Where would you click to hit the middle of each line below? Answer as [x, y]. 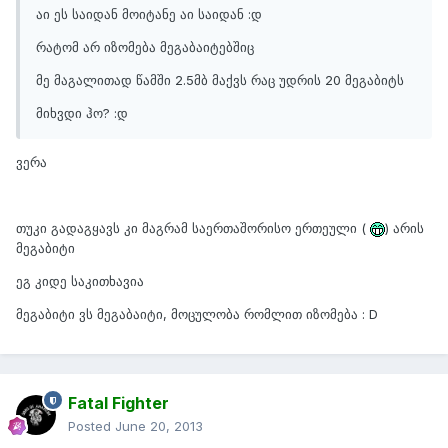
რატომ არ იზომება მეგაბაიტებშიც [145, 47]
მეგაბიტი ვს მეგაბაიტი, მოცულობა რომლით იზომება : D [197, 314]
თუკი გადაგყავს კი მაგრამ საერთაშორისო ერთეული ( [193, 228]
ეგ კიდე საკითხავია [80, 281]
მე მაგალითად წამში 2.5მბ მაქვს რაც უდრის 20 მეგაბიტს [220, 80]
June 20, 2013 [159, 426]
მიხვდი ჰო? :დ [82, 113]
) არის [404, 228]
